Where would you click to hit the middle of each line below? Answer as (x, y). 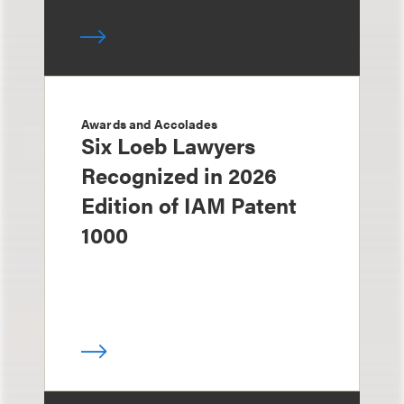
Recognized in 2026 (179, 175)
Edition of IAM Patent (189, 205)
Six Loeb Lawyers (168, 145)
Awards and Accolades (149, 124)
